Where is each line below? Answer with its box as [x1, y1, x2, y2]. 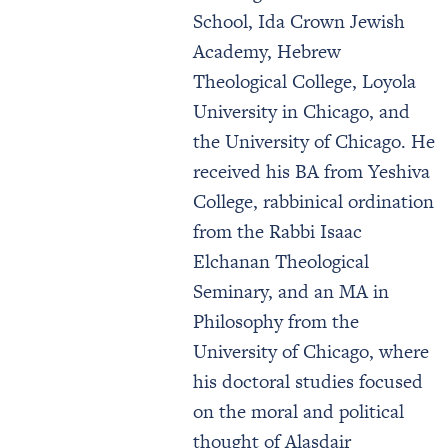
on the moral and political [193, 398, 404, 425]
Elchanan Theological [193, 248, 369, 275]
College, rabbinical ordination [193, 188, 434, 215]
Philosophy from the [193, 308, 359, 335]
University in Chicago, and [193, 98, 410, 125]
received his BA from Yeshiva [193, 158, 430, 185]
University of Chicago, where [193, 338, 429, 365]
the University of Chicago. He [193, 128, 435, 155]
